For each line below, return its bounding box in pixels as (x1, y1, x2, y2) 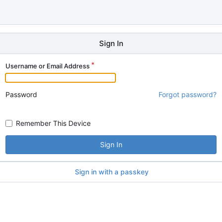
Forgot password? (159, 90, 217, 99)
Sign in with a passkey (74, 167, 149, 176)
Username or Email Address (5, 62, 90, 70)
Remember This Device (16, 118, 91, 127)
